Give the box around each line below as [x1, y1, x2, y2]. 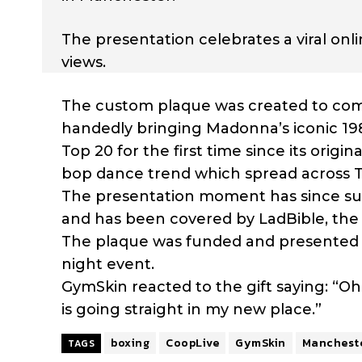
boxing [111, 334, 149, 351]
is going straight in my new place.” [61, 300, 322, 318]
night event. [61, 255, 154, 273]
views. [61, 53, 106, 71]
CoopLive [166, 334, 219, 351]
